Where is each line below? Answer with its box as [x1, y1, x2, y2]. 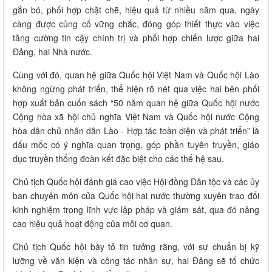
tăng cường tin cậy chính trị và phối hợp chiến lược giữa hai [13, 32, 259, 44]
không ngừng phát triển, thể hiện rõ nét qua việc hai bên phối [13, 83, 259, 95]
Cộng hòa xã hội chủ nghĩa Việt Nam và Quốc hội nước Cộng [13, 110, 259, 123]
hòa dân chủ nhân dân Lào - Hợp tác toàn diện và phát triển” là [13, 124, 259, 137]
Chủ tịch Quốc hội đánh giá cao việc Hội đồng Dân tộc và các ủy [13, 175, 259, 188]
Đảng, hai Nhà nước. [13, 46, 92, 58]
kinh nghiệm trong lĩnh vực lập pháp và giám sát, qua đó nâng [13, 203, 259, 216]
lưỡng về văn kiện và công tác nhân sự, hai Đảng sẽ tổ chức [13, 254, 259, 267]
